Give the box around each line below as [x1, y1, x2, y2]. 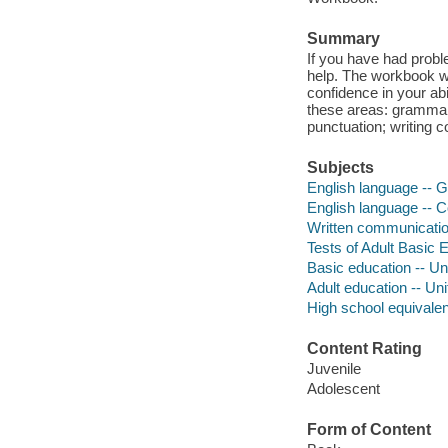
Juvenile [306, 359, 361, 377]
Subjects [306, 159, 374, 177]
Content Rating [306, 340, 422, 358]
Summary [306, 30, 380, 48]
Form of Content [306, 421, 431, 439]
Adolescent [306, 379, 380, 397]
